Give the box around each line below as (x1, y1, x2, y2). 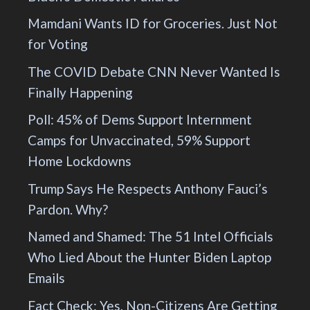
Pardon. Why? (28, 201, 108, 217)
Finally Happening (28, 84, 133, 100)
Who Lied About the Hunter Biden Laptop (28, 249, 271, 266)
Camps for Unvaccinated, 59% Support (28, 132, 250, 149)
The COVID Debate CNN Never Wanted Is (28, 63, 280, 80)
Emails (28, 270, 65, 286)
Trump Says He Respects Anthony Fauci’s (28, 180, 268, 197)
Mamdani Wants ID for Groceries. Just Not (28, 15, 277, 32)
